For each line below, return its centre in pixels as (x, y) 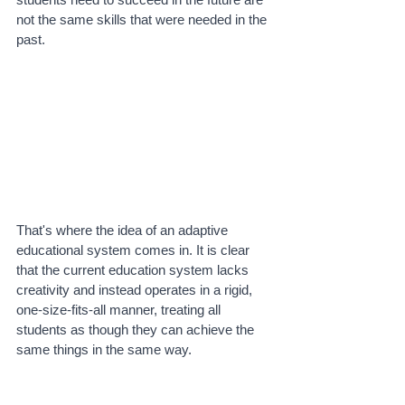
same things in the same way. (106, 350)
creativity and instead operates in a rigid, (136, 290)
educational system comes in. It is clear (135, 250)
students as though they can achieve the (137, 330)
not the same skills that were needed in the (143, 19)
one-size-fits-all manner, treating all (120, 310)
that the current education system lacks (134, 270)
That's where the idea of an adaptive (124, 231)
